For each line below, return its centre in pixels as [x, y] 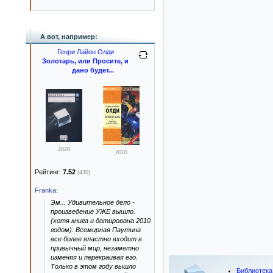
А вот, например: [69, 37]
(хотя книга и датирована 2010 [101, 221]
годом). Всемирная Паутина [96, 230]
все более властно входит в [96, 239]
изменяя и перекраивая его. [94, 257]
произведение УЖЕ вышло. [93, 211]
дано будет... [93, 70]
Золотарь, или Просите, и [85, 61]
